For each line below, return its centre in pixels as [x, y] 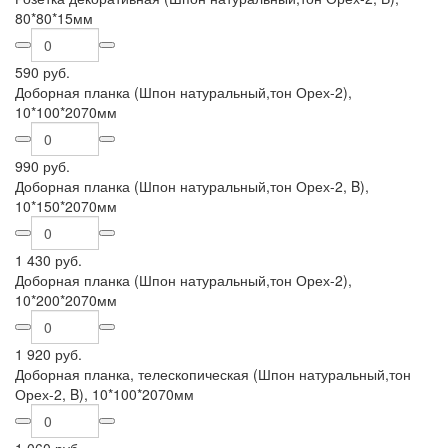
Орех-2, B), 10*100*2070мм [104, 394]
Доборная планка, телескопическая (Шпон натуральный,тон [213, 374]
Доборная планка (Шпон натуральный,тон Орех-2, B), [192, 186]
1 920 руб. [48, 354]
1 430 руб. [48, 260]
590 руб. [42, 72]
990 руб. [42, 166]
